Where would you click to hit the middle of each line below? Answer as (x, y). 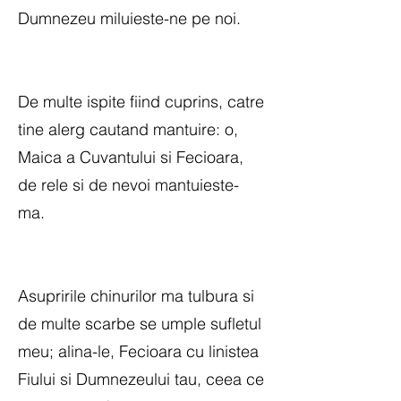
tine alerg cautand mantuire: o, (128, 129)
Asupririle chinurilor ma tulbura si (136, 296)
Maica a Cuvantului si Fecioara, (131, 157)
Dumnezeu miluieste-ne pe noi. (129, 18)
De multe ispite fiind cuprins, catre (141, 102)
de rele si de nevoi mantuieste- (128, 185)
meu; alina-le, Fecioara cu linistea (138, 351)
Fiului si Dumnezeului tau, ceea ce (141, 379)
